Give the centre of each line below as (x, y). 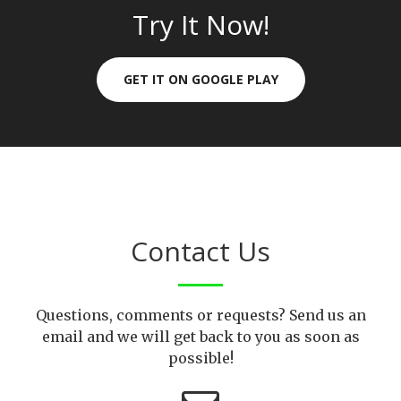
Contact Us (200, 252)
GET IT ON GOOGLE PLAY (200, 80)
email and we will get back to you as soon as (200, 337)
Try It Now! (200, 25)
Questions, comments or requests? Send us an (200, 316)
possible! (200, 358)
